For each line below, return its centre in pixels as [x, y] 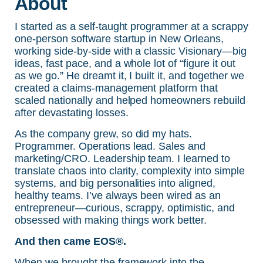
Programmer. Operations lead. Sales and [110, 146]
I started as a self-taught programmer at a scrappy [132, 26]
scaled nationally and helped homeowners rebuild [130, 100]
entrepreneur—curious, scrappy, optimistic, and [125, 208]
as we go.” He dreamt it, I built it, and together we [129, 75]
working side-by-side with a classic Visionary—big [131, 51]
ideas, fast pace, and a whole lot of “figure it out [125, 63]
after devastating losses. [72, 112]
